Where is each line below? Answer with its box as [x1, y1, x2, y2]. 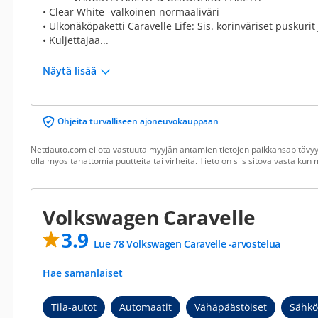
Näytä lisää [43, 64, 97, 77]
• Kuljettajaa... [43, 33, 109, 47]
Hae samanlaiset [43, 266, 126, 280]
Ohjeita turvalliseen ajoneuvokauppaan [57, 115, 219, 127]
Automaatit [119, 300, 172, 314]
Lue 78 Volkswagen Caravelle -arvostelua [93, 237, 280, 251]
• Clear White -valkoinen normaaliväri [43, 5, 219, 18]
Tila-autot [51, 300, 97, 314]
